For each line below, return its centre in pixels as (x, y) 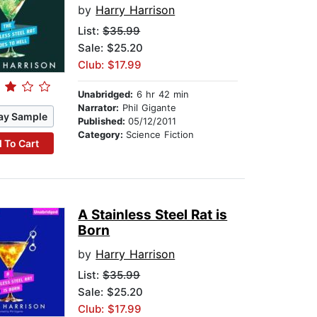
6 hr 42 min (161, 94)
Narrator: (99, 108)
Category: (102, 135)
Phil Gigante (148, 108)
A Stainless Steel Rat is (153, 215)
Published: (103, 121)
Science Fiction (160, 135)
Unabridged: (106, 94)
